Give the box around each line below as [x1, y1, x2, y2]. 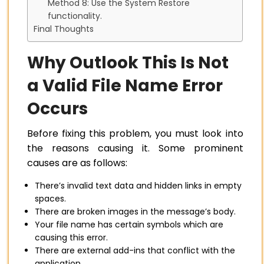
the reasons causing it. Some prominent [27, 141, 243, 156]
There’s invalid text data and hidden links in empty [35, 180, 242, 192]
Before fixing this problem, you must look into [27, 127, 243, 141]
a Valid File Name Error [27, 74, 223, 98]
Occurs [27, 97, 88, 121]
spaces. [35, 193, 66, 205]
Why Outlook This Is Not [27, 51, 229, 75]
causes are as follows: [27, 156, 127, 170]
